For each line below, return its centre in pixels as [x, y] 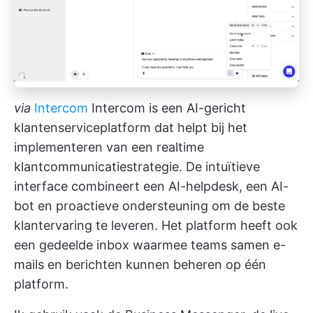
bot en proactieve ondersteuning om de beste [150, 206]
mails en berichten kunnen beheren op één [140, 265]
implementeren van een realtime [109, 147]
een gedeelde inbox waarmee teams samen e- [150, 245]
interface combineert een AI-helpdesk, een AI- [151, 187]
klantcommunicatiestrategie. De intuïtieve [137, 167]
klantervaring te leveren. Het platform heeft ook [156, 226]
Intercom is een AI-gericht [167, 108]
